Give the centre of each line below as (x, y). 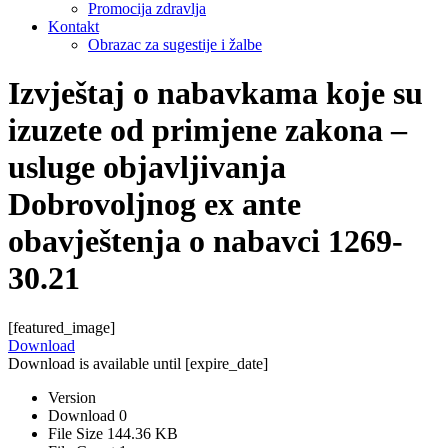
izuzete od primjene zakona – (207, 130)
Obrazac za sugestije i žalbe (175, 44)
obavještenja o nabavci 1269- (205, 241)
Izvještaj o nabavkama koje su (215, 93)
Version (72, 397)
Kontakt (73, 26)
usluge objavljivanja (147, 167)
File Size (77, 433)
